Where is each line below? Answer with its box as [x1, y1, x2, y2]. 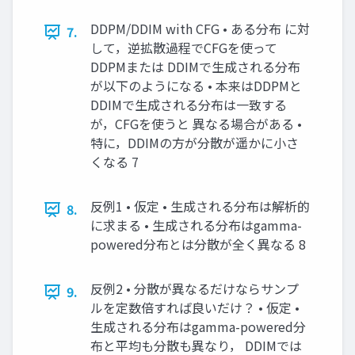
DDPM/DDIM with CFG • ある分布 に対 [90, 19, 310, 39]
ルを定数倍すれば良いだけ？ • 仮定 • [90, 298, 300, 318]
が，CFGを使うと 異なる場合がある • [90, 114, 302, 134]
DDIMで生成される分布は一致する [90, 95, 287, 115]
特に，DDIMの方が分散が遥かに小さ [90, 133, 299, 153]
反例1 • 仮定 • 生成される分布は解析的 [90, 197, 310, 216]
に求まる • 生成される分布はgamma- [90, 216, 302, 235]
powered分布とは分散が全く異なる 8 [90, 235, 306, 254]
